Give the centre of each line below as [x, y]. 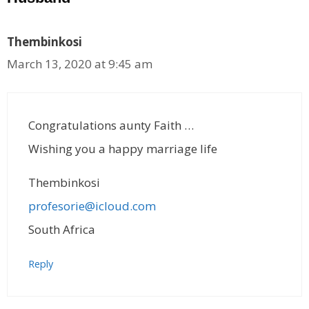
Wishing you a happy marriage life [123, 148]
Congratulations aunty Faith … [111, 125]
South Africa [62, 229]
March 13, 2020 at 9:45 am [80, 64]
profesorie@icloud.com [92, 206]
